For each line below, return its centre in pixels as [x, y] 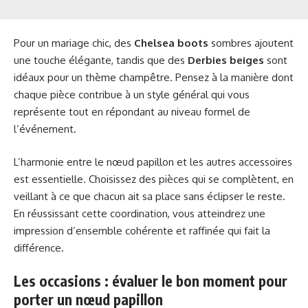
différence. [39, 247]
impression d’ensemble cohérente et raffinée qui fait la [142, 230]
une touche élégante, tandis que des [101, 60]
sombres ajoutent [251, 43]
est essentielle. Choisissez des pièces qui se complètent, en [154, 179]
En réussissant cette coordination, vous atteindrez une [140, 213]
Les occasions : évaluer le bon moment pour [151, 281]
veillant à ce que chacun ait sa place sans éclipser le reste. [150, 196]
